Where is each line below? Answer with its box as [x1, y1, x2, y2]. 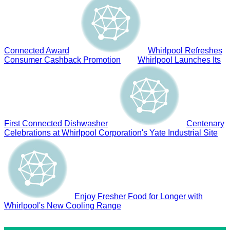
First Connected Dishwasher [4, 119, 108, 128]
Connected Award [4, 46, 69, 55]
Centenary [186, 119, 224, 128]
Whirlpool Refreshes [148, 46, 222, 55]
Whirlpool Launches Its [138, 55, 221, 64]
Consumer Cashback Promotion [4, 55, 121, 64]
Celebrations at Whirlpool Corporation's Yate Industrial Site [4, 128, 218, 137]
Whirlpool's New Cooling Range [4, 201, 121, 210]
